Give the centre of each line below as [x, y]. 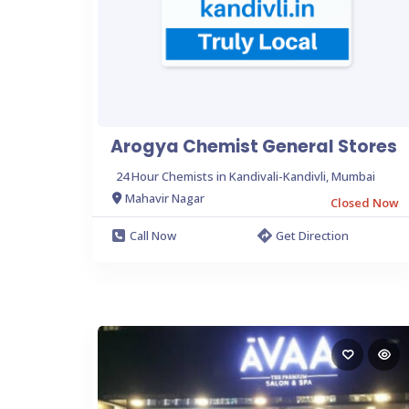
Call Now [153, 235]
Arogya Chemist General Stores [254, 146]
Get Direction [312, 235]
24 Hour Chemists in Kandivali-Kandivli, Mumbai [246, 176]
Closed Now [365, 202]
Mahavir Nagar [165, 198]
